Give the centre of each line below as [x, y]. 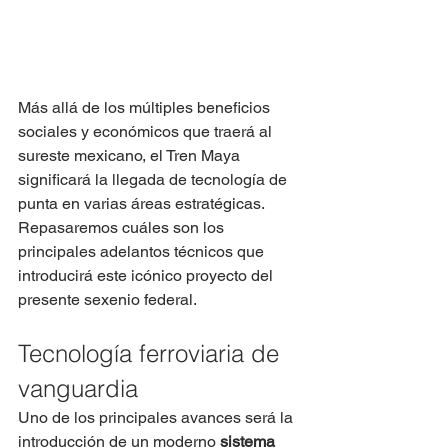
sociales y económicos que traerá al [147, 132]
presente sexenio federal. [107, 300]
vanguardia [78, 389]
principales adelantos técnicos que [143, 252]
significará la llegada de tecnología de [154, 180]
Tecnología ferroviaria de [152, 354]
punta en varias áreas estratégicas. [141, 204]
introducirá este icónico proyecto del [147, 276]
